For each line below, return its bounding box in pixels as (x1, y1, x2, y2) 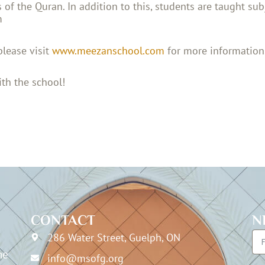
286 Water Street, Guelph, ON (47, 230, 180, 244)
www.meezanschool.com (52, 43, 164, 57)
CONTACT (31, 210, 96, 232)
